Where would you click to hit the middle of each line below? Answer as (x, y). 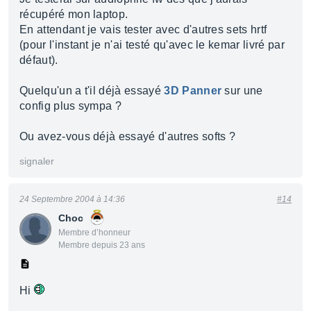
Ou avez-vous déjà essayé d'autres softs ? (128, 136)
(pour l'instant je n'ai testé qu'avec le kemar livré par (152, 45)
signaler (37, 161)
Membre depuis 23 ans (102, 245)
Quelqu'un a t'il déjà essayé (92, 91)
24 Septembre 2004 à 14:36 (72, 199)
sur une (242, 91)
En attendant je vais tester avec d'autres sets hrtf (143, 30)
